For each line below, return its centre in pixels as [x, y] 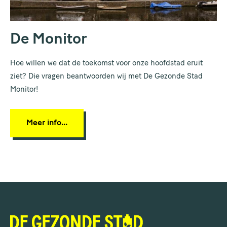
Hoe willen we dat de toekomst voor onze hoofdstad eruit [106, 64]
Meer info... [47, 123]
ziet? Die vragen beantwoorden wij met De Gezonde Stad [106, 77]
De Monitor [49, 40]
